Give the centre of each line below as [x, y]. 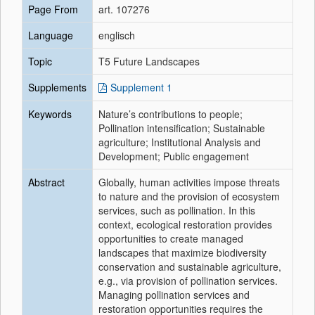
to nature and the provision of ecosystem [189, 196]
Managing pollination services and [174, 295]
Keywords [50, 114]
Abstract [46, 182]
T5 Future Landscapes [149, 61]
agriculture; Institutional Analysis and [180, 142]
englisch [117, 35]
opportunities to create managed [171, 238]
